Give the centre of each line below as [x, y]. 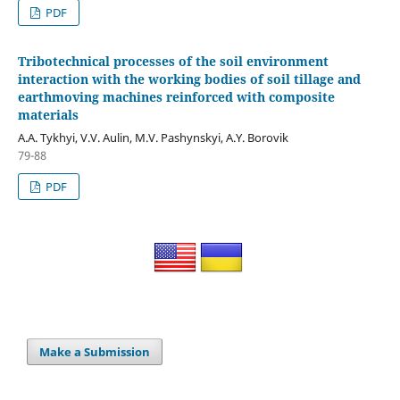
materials [48, 114]
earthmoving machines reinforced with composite [176, 96]
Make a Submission [95, 351]
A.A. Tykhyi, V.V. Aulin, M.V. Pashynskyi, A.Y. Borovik [153, 137]
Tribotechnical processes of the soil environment [173, 61]
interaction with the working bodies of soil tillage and [189, 79]
